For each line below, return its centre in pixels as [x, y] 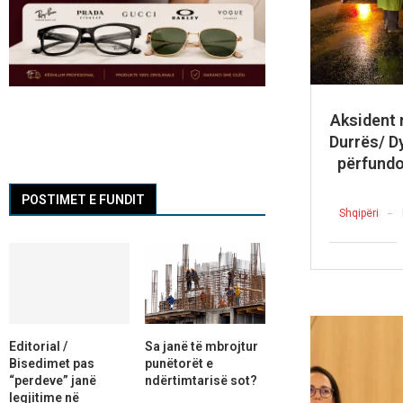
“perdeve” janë [53, 380]
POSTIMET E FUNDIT [83, 200]
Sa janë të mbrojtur [201, 346]
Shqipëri [358, 213]
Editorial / [38, 346]
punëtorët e [179, 363]
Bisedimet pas [52, 363]
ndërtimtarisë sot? [201, 380]
